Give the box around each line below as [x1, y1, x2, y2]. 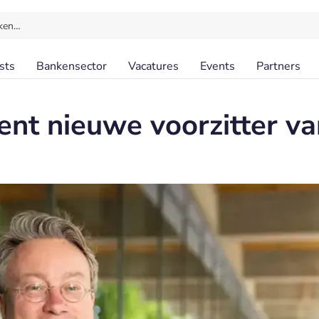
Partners [256, 58, 300, 74]
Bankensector [36, 58, 107, 74]
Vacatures [128, 58, 179, 74]
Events [200, 58, 235, 74]
